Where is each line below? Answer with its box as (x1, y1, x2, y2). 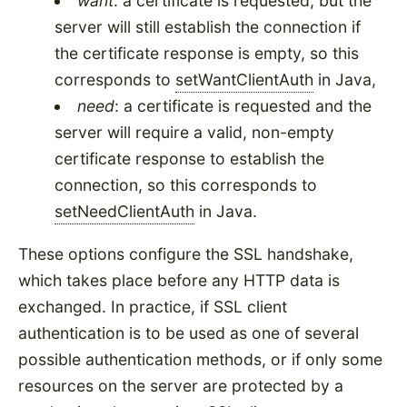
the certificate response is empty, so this (55, 44, 359, 64)
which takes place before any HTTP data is (18, 270, 340, 290)
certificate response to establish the (55, 149, 324, 169)
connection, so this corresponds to (55, 175, 317, 195)
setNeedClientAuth (55, 202, 194, 222)
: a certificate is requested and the (114, 96, 372, 116)
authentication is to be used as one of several (18, 323, 359, 342)
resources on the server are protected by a (18, 375, 343, 395)
